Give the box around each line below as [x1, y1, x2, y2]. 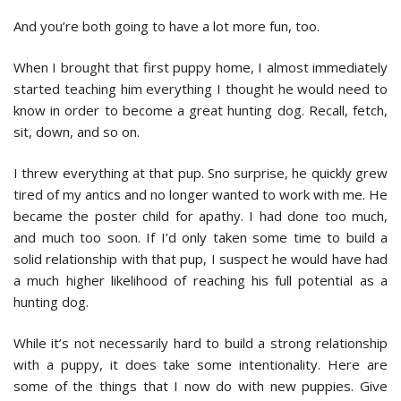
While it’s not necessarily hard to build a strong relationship [13, 333, 388, 352]
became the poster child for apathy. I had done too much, [13, 206, 388, 225]
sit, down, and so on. [13, 122, 140, 141]
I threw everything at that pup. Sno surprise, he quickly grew [13, 163, 388, 182]
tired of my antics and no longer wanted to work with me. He [13, 184, 388, 203]
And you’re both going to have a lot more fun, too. [13, 16, 320, 35]
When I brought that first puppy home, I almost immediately [13, 57, 388, 76]
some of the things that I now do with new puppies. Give [13, 376, 388, 395]
